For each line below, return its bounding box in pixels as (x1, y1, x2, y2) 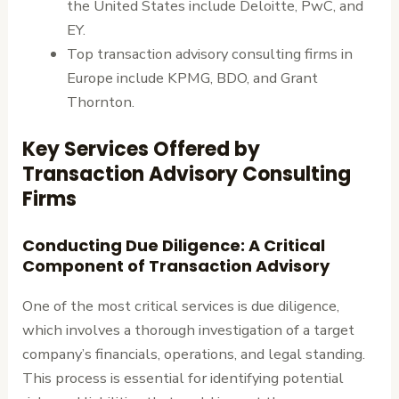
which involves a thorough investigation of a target (22, 320, 355, 341)
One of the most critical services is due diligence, (22, 296, 340, 317)
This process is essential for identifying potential (22, 368, 345, 389)
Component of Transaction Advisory (22, 255, 330, 278)
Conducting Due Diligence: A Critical (22, 234, 326, 257)
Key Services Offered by (22, 134, 261, 163)
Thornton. (66, 91, 134, 112)
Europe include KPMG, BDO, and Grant (66, 67, 318, 88)
